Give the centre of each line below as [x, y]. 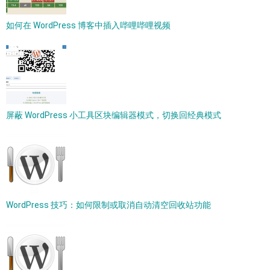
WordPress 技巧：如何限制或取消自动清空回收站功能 [108, 205]
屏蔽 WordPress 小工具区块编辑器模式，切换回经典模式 [114, 115]
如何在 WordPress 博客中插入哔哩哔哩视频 [88, 25]
